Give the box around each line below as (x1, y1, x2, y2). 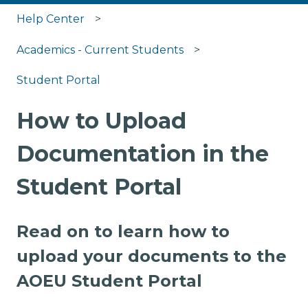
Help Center (16, 12, 85, 26)
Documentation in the (16, 140, 269, 168)
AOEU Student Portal (16, 270, 202, 291)
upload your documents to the (16, 245, 287, 266)
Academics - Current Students (16, 43, 184, 56)
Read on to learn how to (16, 221, 230, 241)
